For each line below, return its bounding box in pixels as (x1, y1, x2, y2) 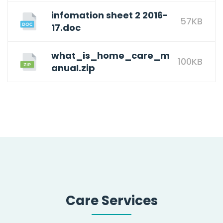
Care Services (65, 191, 158, 210)
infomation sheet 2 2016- (51, 8, 168, 21)
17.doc (51, 21, 81, 34)
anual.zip (51, 61, 95, 74)
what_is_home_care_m (51, 49, 170, 62)
